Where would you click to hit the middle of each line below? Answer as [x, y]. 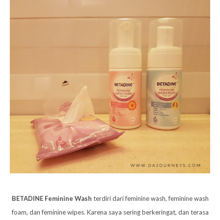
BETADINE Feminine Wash [52, 198]
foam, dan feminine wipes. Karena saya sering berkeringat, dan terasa [110, 212]
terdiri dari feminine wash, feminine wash [150, 198]
